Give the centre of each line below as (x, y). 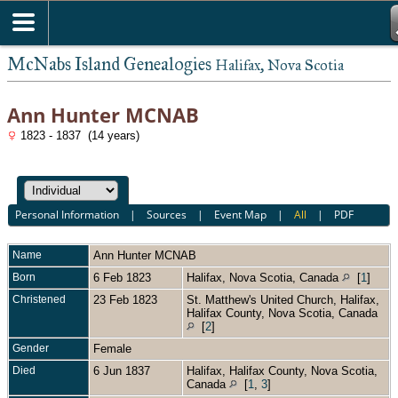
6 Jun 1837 (123, 370)
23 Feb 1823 (127, 299)
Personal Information (68, 215)
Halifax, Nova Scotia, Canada (264, 277)
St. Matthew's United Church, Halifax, (283, 299)
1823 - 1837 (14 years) (78, 135)
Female (114, 348)
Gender (31, 348)
